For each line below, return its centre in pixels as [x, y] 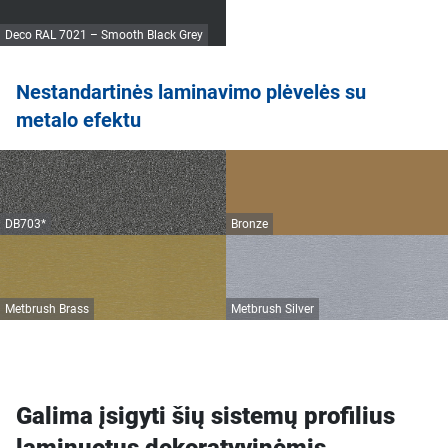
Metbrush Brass [47, 309]
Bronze [249, 224]
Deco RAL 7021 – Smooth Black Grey [104, 35]
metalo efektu [78, 120]
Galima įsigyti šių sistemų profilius [205, 416]
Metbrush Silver [272, 309]
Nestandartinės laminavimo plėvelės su [191, 92]
